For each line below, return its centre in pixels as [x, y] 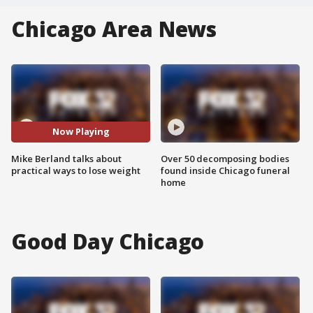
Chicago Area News [114, 29]
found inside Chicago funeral [225, 170]
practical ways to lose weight [76, 170]
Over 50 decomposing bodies [225, 158]
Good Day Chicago [108, 241]
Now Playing [81, 132]
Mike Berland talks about [66, 158]
